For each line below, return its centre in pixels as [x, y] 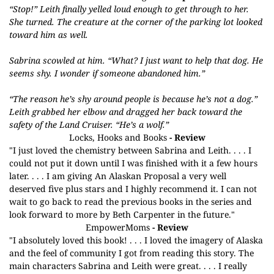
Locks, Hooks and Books [118, 137]
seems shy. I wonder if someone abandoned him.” [107, 73]
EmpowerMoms [118, 227]
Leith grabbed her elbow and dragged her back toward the [126, 112]
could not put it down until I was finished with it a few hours [133, 163]
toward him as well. [49, 35]
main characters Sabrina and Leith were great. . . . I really [128, 266]
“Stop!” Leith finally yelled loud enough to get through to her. [129, 9]
